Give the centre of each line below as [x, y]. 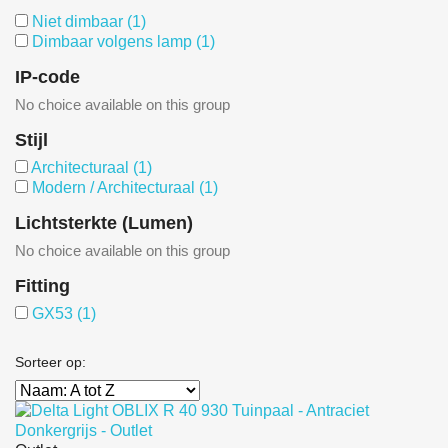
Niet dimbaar [79, 21]
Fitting [42, 285]
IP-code [47, 76]
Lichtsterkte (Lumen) [104, 222]
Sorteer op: [50, 361]
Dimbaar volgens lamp [114, 41]
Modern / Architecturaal [115, 187]
